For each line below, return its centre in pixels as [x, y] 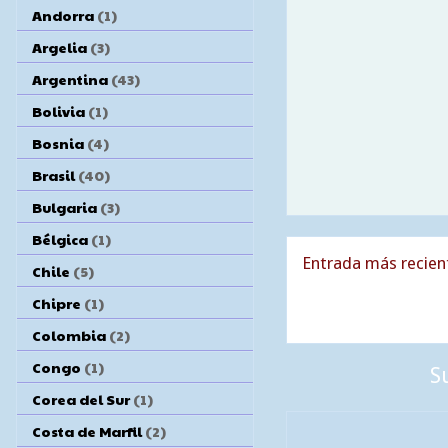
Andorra [63, 14]
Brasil [53, 174]
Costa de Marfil [87, 430]
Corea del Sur [81, 398]
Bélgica [60, 238]
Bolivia [58, 110]
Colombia [69, 334]
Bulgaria [64, 206]
